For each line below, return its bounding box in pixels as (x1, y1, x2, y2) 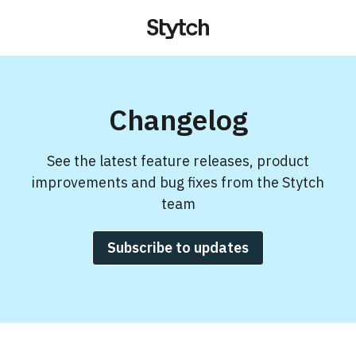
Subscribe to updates (107, 238, 249, 257)
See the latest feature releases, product (47, 152, 309, 170)
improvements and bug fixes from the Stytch (32, 173, 324, 192)
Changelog (108, 101, 248, 138)
